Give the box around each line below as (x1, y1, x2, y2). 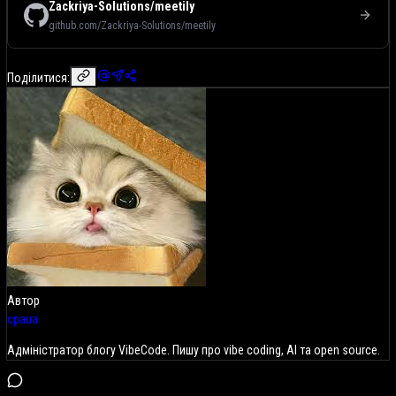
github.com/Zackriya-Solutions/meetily (49, 19, 216, 32)
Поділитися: (7, 70, 70, 85)
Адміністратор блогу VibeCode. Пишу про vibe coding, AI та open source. (7, 342, 380, 357)
